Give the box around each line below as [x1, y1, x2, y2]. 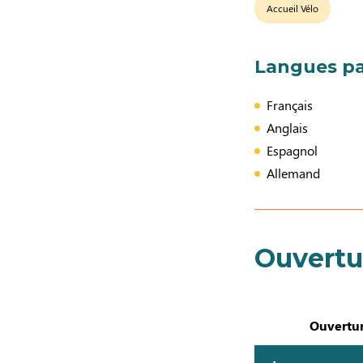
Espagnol [267, 142, 318, 159]
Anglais [267, 119, 309, 136]
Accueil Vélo [267, 2, 319, 15]
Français [267, 96, 314, 113]
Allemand [267, 164, 321, 181]
